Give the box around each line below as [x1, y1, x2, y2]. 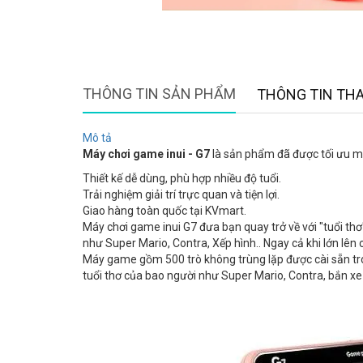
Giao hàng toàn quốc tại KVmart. [83, 204, 246, 218]
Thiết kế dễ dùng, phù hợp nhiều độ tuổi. [83, 172, 281, 186]
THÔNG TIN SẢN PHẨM [83, 85, 236, 103]
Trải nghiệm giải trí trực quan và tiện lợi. [83, 188, 280, 202]
